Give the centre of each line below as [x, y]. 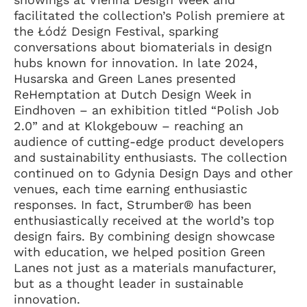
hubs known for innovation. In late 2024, [136, 62]
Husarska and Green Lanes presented [125, 78]
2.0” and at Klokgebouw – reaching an [128, 125]
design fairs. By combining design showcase [144, 236]
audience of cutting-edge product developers [149, 141]
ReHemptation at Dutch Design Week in [133, 94]
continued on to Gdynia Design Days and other [153, 173]
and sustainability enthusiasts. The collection [150, 157]
